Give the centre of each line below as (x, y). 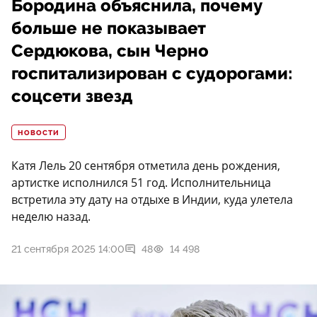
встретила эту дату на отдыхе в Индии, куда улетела (152, 200)
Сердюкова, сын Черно (110, 51)
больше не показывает (109, 29)
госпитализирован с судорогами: (152, 74)
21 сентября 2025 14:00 (68, 249)
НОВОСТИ (39, 133)
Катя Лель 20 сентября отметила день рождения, (146, 166)
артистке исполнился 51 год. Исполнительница (141, 183)
